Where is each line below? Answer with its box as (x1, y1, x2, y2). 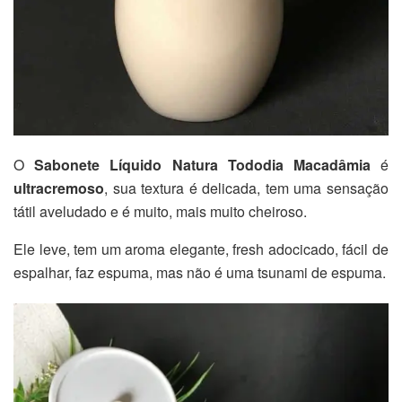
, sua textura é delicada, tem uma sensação (104, 178, 389, 199)
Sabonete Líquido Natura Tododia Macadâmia (34, 154, 371, 176)
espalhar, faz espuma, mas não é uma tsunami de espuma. (13, 262, 386, 284)
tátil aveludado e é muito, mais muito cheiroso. (13, 201, 307, 223)
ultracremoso (13, 178, 104, 199)
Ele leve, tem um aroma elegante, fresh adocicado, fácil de (13, 239, 389, 260)
